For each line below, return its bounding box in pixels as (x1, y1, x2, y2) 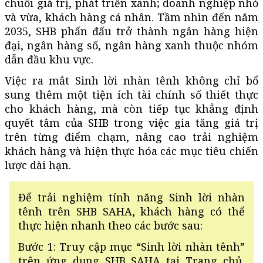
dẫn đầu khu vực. (5, 52, 93, 66)
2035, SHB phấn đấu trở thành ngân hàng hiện (5, 23, 258, 38)
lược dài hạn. (5, 157, 71, 172)
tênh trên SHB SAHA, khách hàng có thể (18, 204, 245, 218)
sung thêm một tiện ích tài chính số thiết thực (5, 87, 258, 102)
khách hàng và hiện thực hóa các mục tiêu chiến (5, 143, 258, 158)
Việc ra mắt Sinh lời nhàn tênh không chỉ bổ (5, 73, 258, 87)
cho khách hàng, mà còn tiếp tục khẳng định (5, 101, 258, 116)
